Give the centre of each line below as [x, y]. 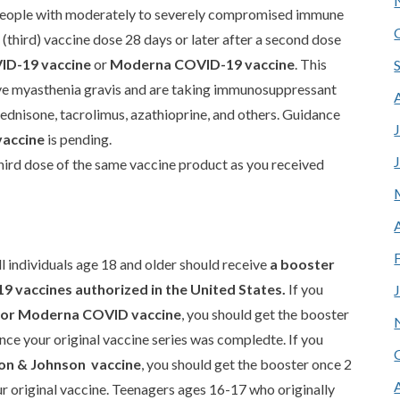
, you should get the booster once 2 [246, 363]
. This [311, 63]
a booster [302, 263]
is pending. [78, 138]
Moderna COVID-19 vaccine [202, 63]
